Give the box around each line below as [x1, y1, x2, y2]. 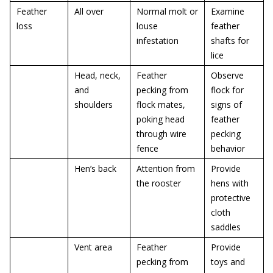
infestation [136, 35, 179, 46]
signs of [211, 99, 242, 110]
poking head [136, 113, 185, 125]
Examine [211, 5, 244, 17]
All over [74, 5, 104, 17]
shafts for [211, 35, 249, 46]
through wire [136, 128, 186, 140]
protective [211, 192, 250, 204]
